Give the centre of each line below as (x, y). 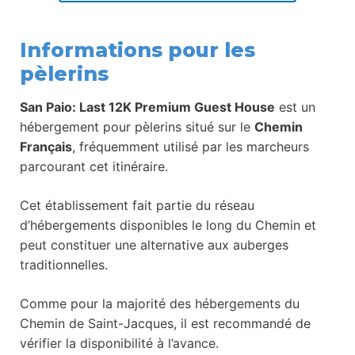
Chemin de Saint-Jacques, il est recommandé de (165, 323)
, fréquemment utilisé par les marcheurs (191, 146)
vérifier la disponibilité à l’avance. (119, 343)
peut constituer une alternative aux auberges (154, 244)
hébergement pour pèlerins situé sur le (137, 126)
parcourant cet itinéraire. (94, 166)
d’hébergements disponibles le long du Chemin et (168, 225)
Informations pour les (137, 50)
